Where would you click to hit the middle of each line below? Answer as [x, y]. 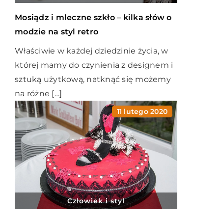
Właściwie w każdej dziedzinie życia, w [92, 51]
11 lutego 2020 [142, 111]
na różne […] [38, 94]
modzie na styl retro [56, 32]
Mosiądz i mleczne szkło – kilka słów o [93, 17]
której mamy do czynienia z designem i [94, 65]
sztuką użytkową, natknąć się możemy [93, 79]
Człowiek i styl [96, 201]
